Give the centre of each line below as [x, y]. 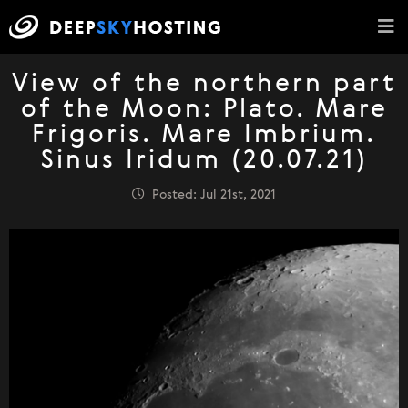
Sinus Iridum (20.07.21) [204, 161]
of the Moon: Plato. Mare [204, 110]
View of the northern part [204, 85]
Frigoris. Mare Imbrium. [204, 136]
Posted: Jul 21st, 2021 [210, 195]
